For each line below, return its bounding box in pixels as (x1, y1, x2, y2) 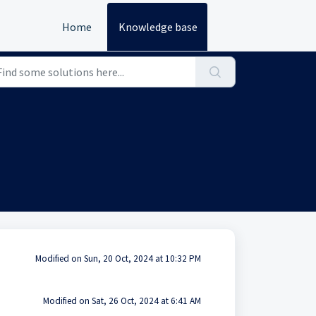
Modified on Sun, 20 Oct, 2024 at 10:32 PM (35, 253, 201, 265)
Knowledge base (119, 20, 197, 34)
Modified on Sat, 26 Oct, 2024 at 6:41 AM (42, 295, 201, 307)
